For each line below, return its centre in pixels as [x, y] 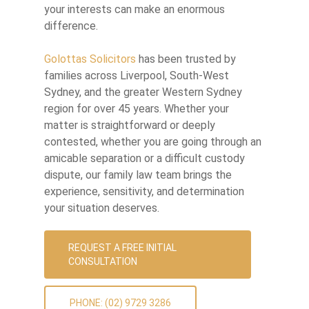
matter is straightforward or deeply [130, 126]
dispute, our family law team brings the [138, 175]
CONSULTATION [103, 262]
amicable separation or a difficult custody [144, 159]
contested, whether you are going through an [153, 142]
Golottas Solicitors [90, 59]
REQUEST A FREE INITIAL [122, 248]
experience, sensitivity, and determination [144, 192]
